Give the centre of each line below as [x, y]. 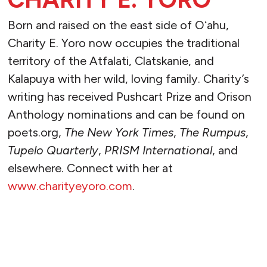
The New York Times [119, 133]
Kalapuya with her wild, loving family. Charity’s [128, 79]
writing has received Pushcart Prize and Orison [129, 97]
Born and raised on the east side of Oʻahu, [118, 25]
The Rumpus [212, 133]
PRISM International [158, 150]
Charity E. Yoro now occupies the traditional [123, 43]
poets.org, [36, 133]
